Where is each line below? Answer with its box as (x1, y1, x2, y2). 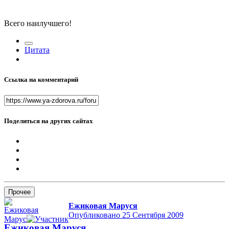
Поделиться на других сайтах (4, 117, 93, 125)
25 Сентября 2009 (122, 211, 184, 220)
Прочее (8, 188, 31, 196)
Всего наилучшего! (4, 19, 72, 28)
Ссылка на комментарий (4, 75, 78, 83)
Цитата (25, 45, 50, 55)
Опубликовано (68, 211, 122, 220)
